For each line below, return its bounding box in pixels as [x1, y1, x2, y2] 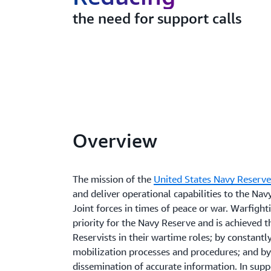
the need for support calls [73, 10, 241, 27]
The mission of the [73, 173, 154, 185]
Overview [73, 129, 158, 152]
